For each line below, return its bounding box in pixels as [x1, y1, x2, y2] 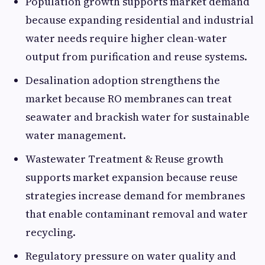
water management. [25, 128, 126, 143]
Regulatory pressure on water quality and [25, 248, 236, 263]
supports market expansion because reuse [25, 170, 238, 185]
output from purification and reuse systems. [25, 49, 247, 64]
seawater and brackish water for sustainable [25, 109, 250, 124]
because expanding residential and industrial [25, 12, 254, 27]
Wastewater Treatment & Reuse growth [25, 151, 224, 166]
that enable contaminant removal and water [25, 206, 248, 221]
